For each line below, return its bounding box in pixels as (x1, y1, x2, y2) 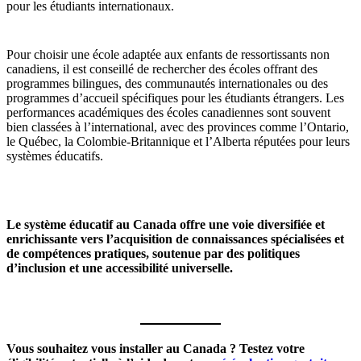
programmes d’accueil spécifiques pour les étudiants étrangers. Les (6, 90, 344, 105)
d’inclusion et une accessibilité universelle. (6, 260, 233, 275)
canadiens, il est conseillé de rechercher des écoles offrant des (6, 61, 317, 76)
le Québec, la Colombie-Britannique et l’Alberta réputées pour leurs (6, 134, 350, 148)
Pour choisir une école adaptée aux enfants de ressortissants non (6, 47, 330, 61)
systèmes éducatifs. (6, 148, 103, 163)
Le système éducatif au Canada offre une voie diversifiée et (6, 217, 325, 231)
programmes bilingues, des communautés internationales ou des (6, 76, 328, 90)
